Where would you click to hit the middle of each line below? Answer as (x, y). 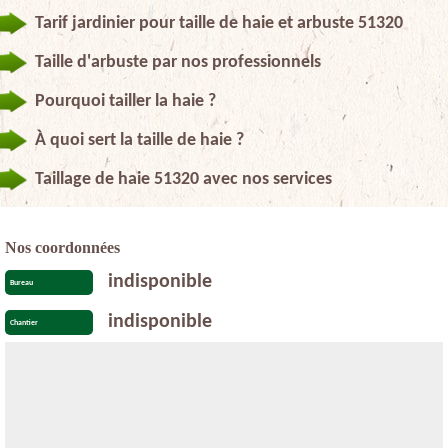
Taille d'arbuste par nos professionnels (178, 62)
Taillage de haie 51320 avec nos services (183, 179)
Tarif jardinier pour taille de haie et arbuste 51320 (219, 23)
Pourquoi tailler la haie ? (125, 101)
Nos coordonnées (62, 247)
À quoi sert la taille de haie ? (139, 140)
